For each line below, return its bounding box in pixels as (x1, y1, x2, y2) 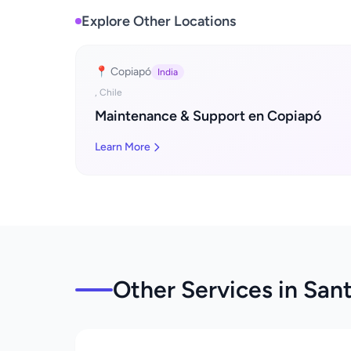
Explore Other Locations (81, 13, 236, 30)
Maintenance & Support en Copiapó (95, 107, 321, 125)
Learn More (95, 140, 150, 154)
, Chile (95, 87, 122, 98)
